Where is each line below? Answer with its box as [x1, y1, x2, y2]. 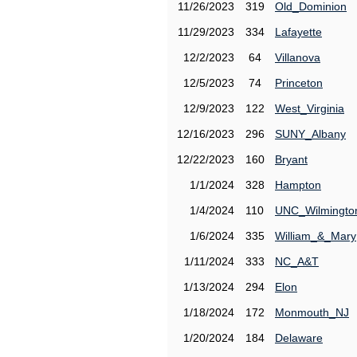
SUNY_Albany [275, 127, 346, 140]
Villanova [275, 51, 320, 64]
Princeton [275, 76, 323, 89]
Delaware [275, 331, 323, 344]
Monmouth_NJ [275, 306, 349, 319]
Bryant [275, 153, 308, 166]
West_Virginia [275, 102, 344, 115]
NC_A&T [275, 255, 319, 268]
